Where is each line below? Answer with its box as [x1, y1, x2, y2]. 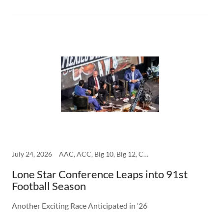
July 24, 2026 [12, 150, 52, 159]
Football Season [12, 179, 86, 193]
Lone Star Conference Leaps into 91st [12, 167, 188, 181]
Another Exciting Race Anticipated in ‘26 [12, 201, 147, 211]
